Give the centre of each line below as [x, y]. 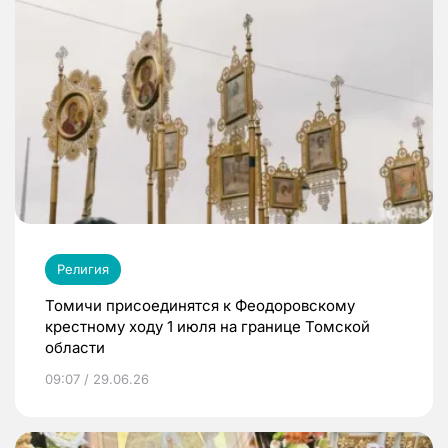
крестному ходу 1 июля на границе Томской [207, 326]
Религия [83, 268]
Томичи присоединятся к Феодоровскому [200, 305]
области [75, 347]
